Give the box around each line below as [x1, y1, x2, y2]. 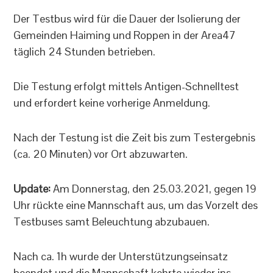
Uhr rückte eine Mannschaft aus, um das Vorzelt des [13, 197, 258, 212]
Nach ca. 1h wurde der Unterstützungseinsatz [13, 249, 229, 263]
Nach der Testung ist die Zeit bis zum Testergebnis [13, 130, 256, 144]
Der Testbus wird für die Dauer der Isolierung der [13, 11, 241, 26]
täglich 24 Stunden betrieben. [13, 44, 156, 58]
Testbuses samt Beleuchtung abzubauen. [13, 214, 210, 229]
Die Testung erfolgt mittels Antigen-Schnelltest [13, 79, 239, 93]
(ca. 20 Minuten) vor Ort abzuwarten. [13, 146, 188, 161]
